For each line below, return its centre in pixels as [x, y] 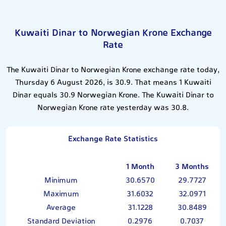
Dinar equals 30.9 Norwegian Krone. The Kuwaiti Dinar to [113, 95]
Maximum [61, 194]
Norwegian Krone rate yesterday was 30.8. [113, 108]
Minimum [61, 181]
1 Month [140, 167]
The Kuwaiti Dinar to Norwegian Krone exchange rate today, [113, 70]
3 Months [192, 167]
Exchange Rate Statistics [113, 139]
